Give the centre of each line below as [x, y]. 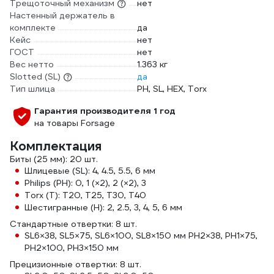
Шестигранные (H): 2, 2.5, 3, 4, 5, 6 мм [103, 207]
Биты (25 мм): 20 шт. [54, 159]
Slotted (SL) [35, 76]
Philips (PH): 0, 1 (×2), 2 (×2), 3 [85, 183]
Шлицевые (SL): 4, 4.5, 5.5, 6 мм [90, 171]
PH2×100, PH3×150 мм [72, 248]
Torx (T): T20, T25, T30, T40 [85, 195]
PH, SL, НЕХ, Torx [172, 89]
